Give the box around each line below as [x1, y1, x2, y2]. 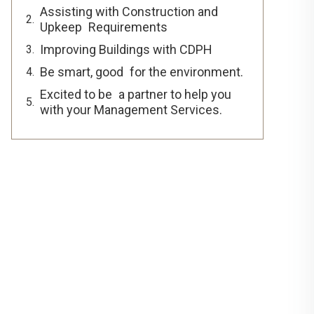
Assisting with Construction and [40, 4, 218, 19]
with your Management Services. [40, 102, 222, 117]
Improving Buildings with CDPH [40, 42, 212, 57]
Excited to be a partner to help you [40, 87, 231, 102]
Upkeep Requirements [40, 20, 168, 34]
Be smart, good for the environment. [40, 64, 243, 79]
